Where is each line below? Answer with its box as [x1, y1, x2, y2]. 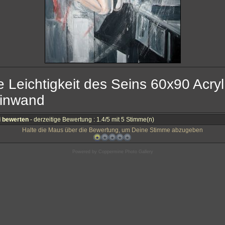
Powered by [72, 149, 98, 154]
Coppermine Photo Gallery [98, 149, 153, 154]
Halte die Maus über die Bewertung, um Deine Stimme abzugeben [22, 127, 203, 134]
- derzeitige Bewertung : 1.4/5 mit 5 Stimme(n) [29, 116, 154, 123]
